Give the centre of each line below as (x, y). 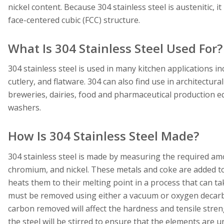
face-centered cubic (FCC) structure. (74, 20)
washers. (25, 108)
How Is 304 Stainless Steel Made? (103, 136)
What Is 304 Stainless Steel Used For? (115, 48)
